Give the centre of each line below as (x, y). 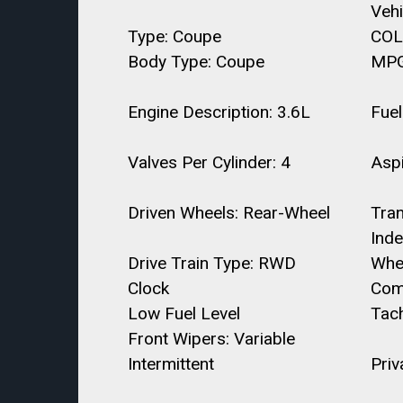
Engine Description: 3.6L (219, 112)
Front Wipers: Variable (211, 339)
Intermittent (171, 364)
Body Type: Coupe (196, 62)
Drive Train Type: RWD (212, 263)
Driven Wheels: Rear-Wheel (229, 213)
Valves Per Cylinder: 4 (209, 162)
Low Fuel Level (184, 313)
